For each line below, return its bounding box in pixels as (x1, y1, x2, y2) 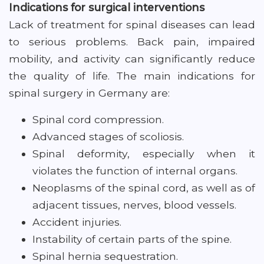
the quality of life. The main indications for (9, 70, 255, 82)
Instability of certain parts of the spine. (32, 233, 232, 245)
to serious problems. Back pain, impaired (9, 35, 255, 48)
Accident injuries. (32, 216, 121, 228)
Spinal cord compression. (32, 113, 164, 126)
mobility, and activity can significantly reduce (9, 52, 255, 65)
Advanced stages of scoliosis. (32, 130, 184, 143)
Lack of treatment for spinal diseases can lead (9, 18, 255, 31)
